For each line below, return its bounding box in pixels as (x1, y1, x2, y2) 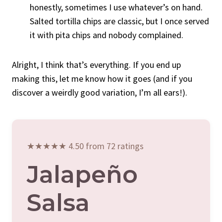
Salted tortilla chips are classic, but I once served (30, 15, 209, 27)
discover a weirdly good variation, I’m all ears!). (12, 86, 187, 98)
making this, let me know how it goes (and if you (12, 72, 192, 84)
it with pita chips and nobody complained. (30, 29, 183, 41)
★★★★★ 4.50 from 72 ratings (27, 140, 144, 152)
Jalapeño (27, 160, 138, 189)
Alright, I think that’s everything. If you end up (12, 58, 181, 70)
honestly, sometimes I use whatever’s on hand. (30, 1, 203, 13)
